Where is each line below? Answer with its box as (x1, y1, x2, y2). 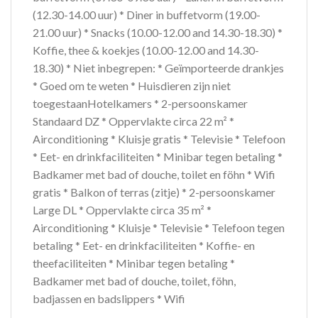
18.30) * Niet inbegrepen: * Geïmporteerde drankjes (33, 61, 284, 75)
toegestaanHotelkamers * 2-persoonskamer (33, 97, 248, 111)
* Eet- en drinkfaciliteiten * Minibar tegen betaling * (33, 150, 283, 164)
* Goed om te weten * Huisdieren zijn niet (33, 79, 231, 93)
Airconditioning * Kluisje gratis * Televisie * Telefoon (33, 132, 285, 146)
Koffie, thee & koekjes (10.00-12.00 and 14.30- (33, 43, 259, 57)
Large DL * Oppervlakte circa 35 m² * (33, 203, 212, 217)
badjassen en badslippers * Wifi (33, 292, 185, 306)
